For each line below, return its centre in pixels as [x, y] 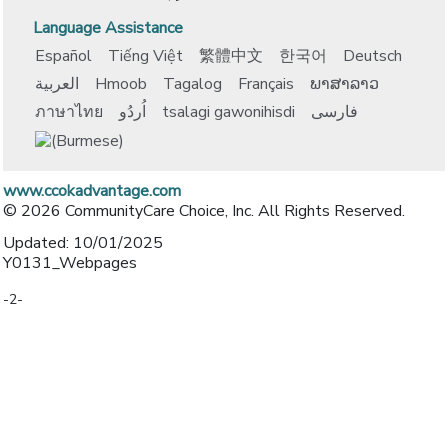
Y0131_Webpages [70, 262]
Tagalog [192, 83]
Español [63, 55]
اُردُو [132, 111]
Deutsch [372, 55]
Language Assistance [108, 27]
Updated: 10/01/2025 [83, 242]
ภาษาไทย [69, 111]
